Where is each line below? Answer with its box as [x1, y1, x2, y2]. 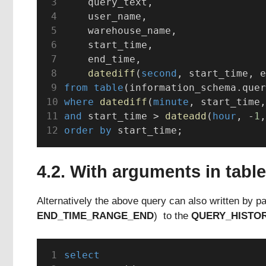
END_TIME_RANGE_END [37, 210, 154, 222]
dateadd [164, 110, 207, 122]
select [64, 249, 100, 261]
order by [64, 125, 112, 137]
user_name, [64, 11, 147, 23]
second [141, 68, 177, 80]
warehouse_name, [64, 25, 177, 37]
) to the [154, 210, 191, 222]
